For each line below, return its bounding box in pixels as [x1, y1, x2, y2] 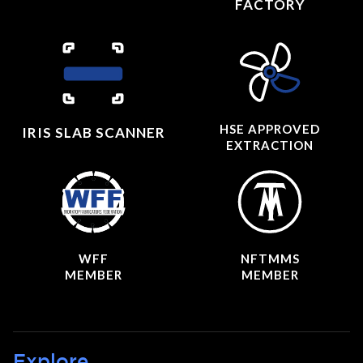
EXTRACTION [226, 138, 314, 153]
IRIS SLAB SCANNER [21, 124, 165, 142]
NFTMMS [240, 251, 300, 267]
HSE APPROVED [220, 122, 320, 137]
